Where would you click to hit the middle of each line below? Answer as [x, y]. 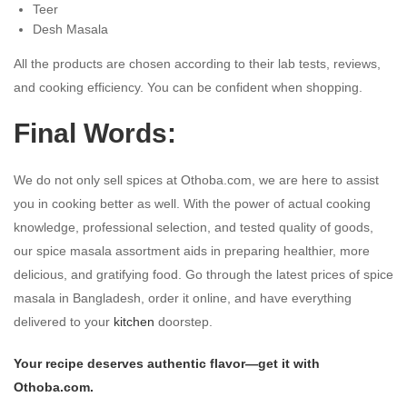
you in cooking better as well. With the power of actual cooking [192, 203]
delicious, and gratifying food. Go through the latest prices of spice [203, 274]
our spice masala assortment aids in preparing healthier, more [192, 250]
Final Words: [95, 133]
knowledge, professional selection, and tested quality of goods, [194, 227]
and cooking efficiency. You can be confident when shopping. [188, 87]
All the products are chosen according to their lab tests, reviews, [197, 63]
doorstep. [184, 321]
